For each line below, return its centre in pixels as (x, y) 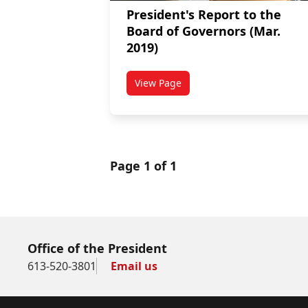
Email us (134, 266)
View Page (158, 83)
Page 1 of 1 (143, 166)
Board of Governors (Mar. (203, 31)
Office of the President (97, 249)
